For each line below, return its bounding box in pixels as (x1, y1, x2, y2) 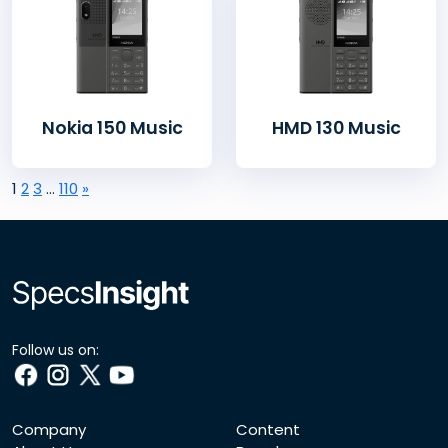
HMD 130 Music (271, 115, 401, 140)
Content (236, 419, 300, 441)
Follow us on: (12, 340, 99, 361)
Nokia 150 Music (41, 115, 183, 140)
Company (12, 419, 86, 441)
